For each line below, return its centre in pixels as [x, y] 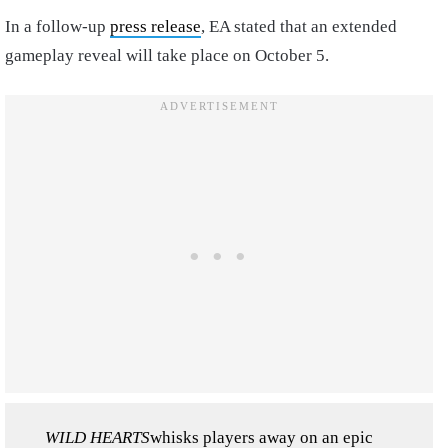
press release [155, 26]
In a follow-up [57, 26]
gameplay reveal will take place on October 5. [167, 55]
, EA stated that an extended [299, 26]
